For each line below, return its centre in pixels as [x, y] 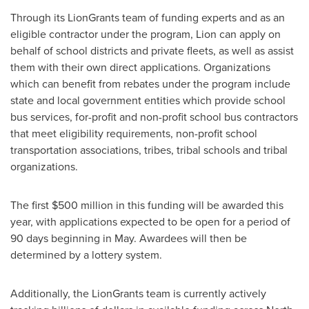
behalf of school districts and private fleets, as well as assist [152, 51]
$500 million [82, 205]
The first [31, 205]
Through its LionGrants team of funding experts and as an [148, 18]
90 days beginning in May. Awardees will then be [129, 238]
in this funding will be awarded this [198, 205]
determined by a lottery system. [86, 255]
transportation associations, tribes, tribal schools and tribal [149, 150]
